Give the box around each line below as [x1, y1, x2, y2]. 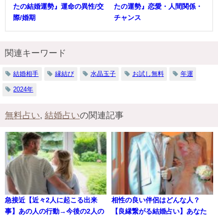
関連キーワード [5, 48, 66, 57]
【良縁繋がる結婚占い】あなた [111, 208, 207, 215]
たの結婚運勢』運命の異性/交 [13, 2, 104, 10]
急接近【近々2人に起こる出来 [5, 197, 97, 204]
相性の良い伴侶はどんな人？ [111, 197, 200, 204]
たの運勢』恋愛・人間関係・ [114, 2, 202, 10]
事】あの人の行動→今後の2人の [5, 208, 104, 215]
